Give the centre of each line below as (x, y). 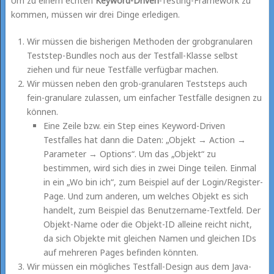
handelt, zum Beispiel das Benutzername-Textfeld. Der (152, 210)
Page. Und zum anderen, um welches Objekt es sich (146, 196)
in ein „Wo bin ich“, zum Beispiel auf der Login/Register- (153, 182)
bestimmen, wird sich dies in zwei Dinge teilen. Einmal (150, 168)
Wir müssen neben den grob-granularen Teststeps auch (137, 83)
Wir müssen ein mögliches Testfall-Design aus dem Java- (139, 266)
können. (43, 111)
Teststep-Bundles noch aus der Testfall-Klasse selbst (133, 55)
